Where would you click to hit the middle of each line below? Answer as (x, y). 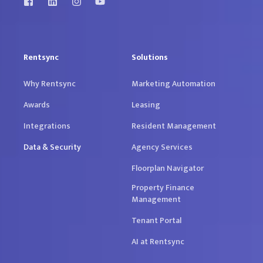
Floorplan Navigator (168, 168)
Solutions (150, 57)
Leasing (146, 104)
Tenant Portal (156, 220)
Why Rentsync (50, 83)
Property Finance (163, 187)
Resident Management (174, 126)
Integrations (47, 126)
